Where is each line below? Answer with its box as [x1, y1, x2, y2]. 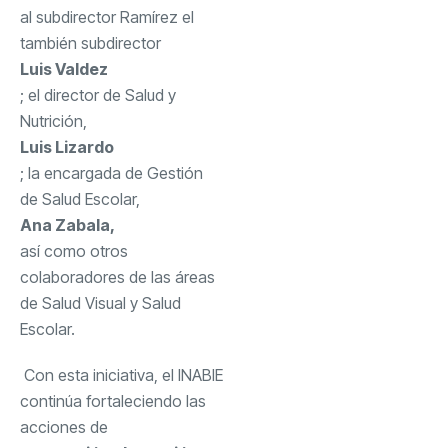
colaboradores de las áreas [20, 266, 215, 287]
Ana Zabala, [20, 214, 118, 235]
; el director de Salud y [20, 84, 176, 105]
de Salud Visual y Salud [20, 292, 181, 313]
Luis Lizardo [20, 136, 114, 157]
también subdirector [20, 32, 165, 53]
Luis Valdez [20, 58, 108, 79]
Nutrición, [20, 110, 91, 131]
